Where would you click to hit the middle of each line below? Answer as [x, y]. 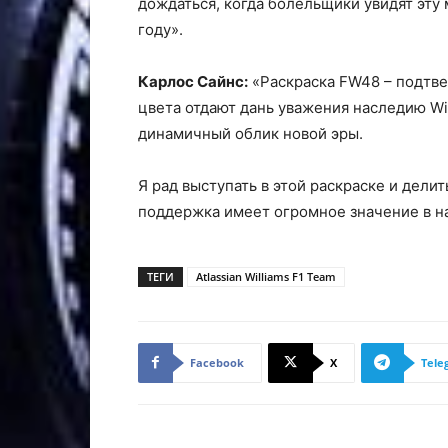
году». [160, 29]
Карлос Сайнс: [193, 81]
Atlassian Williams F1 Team [266, 276]
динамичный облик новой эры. [250, 133]
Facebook [217, 362]
